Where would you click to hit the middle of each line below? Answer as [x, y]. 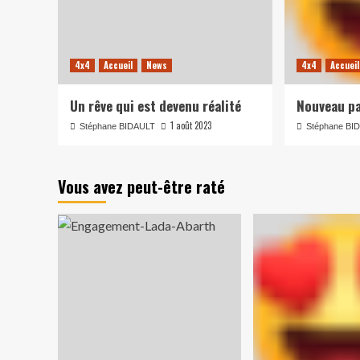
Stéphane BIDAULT [117, 126]
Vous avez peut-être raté [141, 186]
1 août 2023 [191, 125]
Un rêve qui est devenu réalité [155, 106]
